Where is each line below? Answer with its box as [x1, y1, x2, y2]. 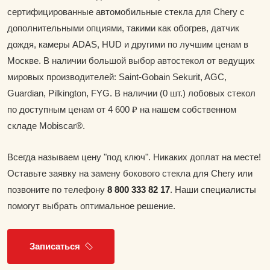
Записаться [30, 240, 80, 251]
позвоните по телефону [7, 184, 107, 195]
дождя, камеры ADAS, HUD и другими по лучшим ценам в [7, 39, 248, 49]
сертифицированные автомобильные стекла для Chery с [7, 6, 245, 17]
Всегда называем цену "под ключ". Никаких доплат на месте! [7, 151, 261, 162]
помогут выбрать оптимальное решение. [7, 200, 175, 211]
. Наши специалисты [170, 184, 256, 195]
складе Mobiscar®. [7, 120, 85, 131]
